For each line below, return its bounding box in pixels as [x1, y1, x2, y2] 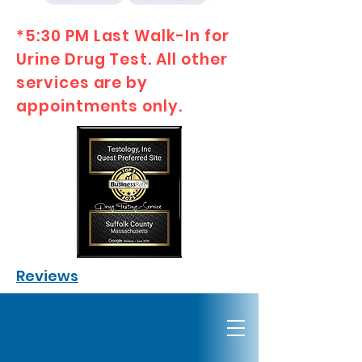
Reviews [16, 266, 78, 286]
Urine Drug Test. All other [16, 48, 228, 70]
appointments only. [16, 95, 183, 117]
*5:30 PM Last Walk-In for [16, 25, 229, 47]
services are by [16, 72, 149, 94]
